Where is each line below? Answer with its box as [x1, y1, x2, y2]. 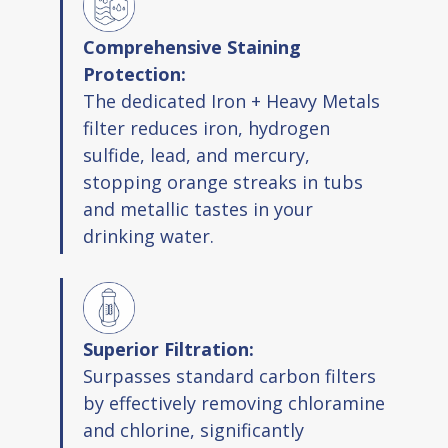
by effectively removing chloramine [83, 391, 385, 415]
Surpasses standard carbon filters [83, 364, 376, 388]
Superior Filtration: [83, 337, 254, 361]
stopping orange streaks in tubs [83, 170, 363, 194]
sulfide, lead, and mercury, [83, 143, 310, 167]
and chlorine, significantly [83, 418, 304, 442]
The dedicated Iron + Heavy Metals [83, 89, 380, 113]
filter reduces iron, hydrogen [83, 116, 330, 140]
